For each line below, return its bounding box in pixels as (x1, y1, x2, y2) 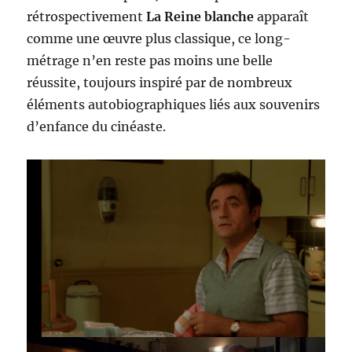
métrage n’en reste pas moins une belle (27, 53, 273, 69)
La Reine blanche (146, 9, 255, 25)
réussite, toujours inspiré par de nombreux (27, 75, 293, 91)
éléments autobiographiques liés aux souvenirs (27, 97, 321, 113)
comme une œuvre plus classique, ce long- (27, 31, 291, 47)
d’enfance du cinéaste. (27, 119, 167, 135)
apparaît (254, 9, 310, 25)
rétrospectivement (27, 9, 147, 25)
